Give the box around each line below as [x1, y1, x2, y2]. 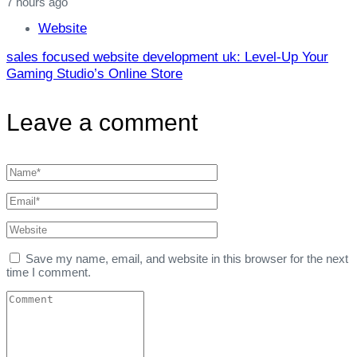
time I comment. [6, 265, 91, 279]
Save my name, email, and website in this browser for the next [25, 251, 348, 265]
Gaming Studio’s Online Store [6, 65, 182, 81]
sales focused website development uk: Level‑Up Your [6, 49, 328, 65]
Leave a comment [6, 108, 198, 135]
